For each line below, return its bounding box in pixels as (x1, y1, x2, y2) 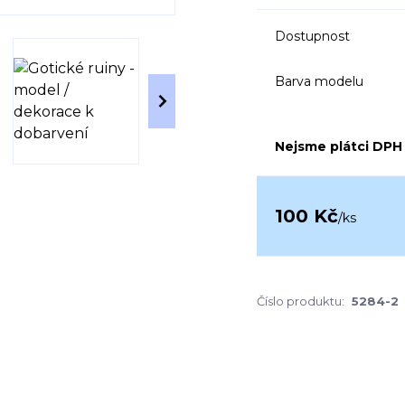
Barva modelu (275, 72, 363, 89)
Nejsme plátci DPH (275, 138, 402, 155)
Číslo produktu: (257, 294, 344, 308)
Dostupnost (275, 28, 350, 44)
